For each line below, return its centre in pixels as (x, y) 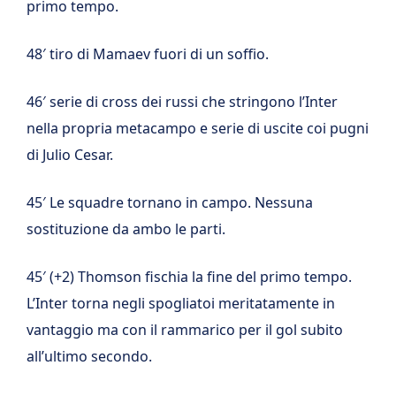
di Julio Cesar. (70, 155)
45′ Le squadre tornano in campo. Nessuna (170, 202)
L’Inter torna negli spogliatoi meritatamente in (181, 303)
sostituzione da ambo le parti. (126, 229)
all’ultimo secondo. (89, 356)
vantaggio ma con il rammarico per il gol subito (185, 330)
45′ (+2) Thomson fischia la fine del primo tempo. (189, 277)
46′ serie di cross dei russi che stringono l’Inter (182, 102)
